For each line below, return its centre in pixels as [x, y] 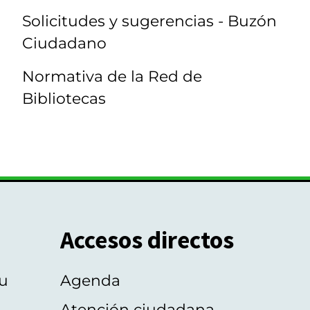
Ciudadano [64, 43]
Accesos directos [147, 240]
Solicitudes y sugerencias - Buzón [149, 20]
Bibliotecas [64, 99]
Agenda [90, 280]
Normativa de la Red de [112, 76]
